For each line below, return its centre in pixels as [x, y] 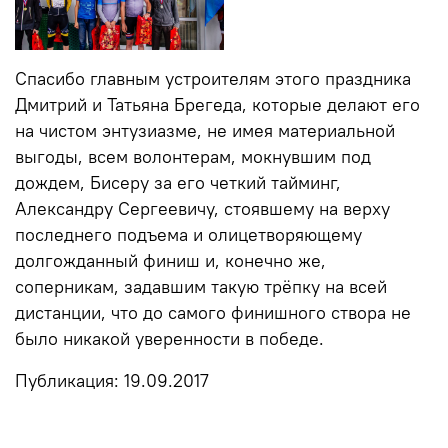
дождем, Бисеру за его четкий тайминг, [178, 182]
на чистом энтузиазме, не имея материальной [205, 130]
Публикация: [69, 380]
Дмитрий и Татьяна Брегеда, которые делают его [217, 104]
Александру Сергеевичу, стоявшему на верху [202, 208]
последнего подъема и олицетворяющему [188, 234]
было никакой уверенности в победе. [169, 338]
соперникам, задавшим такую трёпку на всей [201, 286]
